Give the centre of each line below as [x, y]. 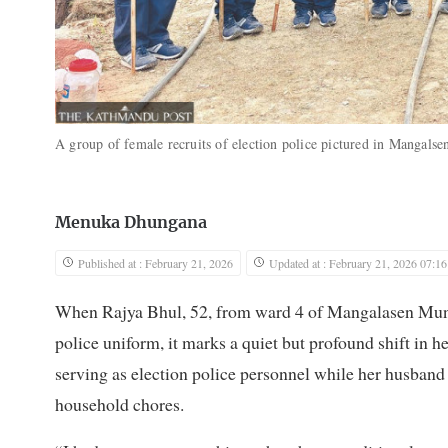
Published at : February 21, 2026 [155, 263]
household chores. [119, 404]
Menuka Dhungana [131, 223]
